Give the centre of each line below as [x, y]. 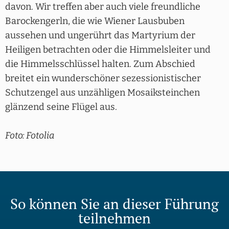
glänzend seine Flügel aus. [61, 107]
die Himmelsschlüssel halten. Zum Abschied [100, 64]
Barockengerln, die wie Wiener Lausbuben [95, 21]
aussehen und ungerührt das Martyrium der [100, 36]
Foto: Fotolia [30, 136]
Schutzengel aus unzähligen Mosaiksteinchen [102, 93]
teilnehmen [114, 218]
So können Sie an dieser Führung [114, 204]
